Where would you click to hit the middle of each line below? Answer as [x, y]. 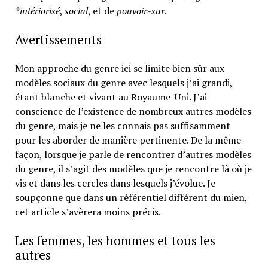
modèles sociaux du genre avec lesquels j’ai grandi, [123, 82]
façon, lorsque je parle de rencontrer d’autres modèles [133, 154]
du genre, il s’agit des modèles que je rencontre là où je [133, 168]
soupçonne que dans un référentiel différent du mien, [131, 197]
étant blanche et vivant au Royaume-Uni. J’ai [111, 97]
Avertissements [58, 39]
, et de [102, 10]
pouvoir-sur [140, 10]
